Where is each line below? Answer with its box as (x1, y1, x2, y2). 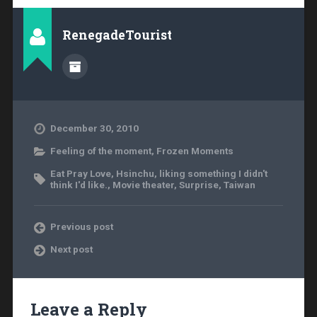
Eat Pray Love (50, 167, 111, 179)
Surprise (178, 178, 219, 190)
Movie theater (112, 178, 174, 190)
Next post (50, 243, 93, 255)
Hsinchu (115, 167, 154, 179)
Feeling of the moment (50, 144, 151, 156)
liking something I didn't (158, 167, 267, 179)
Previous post (50, 220, 113, 232)
